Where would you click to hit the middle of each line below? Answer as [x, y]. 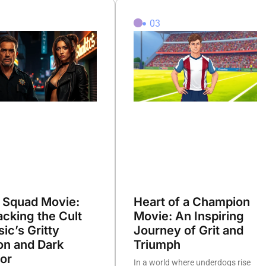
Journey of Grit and [188, 231]
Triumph [157, 245]
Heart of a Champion [191, 202]
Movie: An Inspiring [189, 216]
